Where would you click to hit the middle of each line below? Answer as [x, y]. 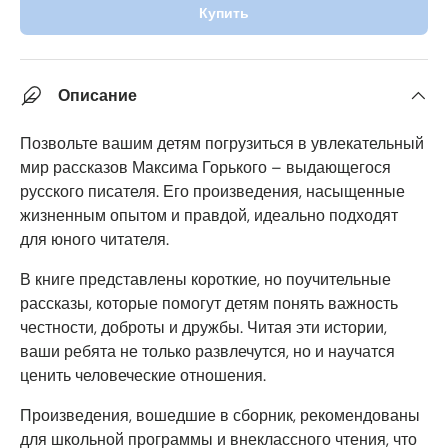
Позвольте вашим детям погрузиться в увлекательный [222, 143]
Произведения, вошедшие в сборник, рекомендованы [220, 415]
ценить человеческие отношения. [143, 375]
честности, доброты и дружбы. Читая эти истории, [203, 327]
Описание [97, 95]
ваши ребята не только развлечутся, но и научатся [207, 351]
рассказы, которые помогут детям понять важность [209, 303]
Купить [224, 12]
